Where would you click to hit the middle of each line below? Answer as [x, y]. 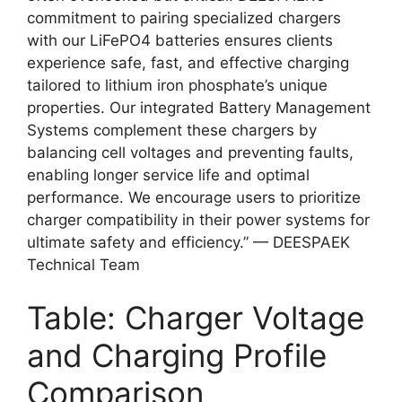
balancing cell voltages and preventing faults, [190, 152]
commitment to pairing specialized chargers [184, 17]
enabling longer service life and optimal [168, 175]
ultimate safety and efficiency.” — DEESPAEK [188, 242]
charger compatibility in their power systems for [198, 219]
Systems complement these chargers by [172, 130]
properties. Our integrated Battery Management [199, 107]
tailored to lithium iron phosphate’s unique [177, 85]
